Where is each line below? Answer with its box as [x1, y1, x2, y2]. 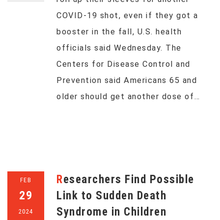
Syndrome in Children [56, 205, 166, 219]
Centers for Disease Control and [56, 59, 191, 69]
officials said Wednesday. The [56, 43, 182, 53]
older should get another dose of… [56, 92, 200, 101]
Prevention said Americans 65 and [56, 76, 197, 85]
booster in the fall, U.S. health [56, 27, 182, 36]
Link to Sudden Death [56, 189, 166, 202]
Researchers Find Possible [56, 173, 63, 186]
